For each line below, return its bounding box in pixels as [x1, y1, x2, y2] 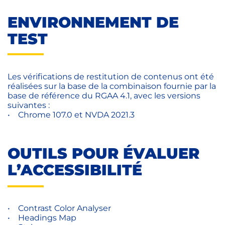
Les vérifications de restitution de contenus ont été [8, 72, 214, 82]
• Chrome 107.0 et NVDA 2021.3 [8, 110, 135, 120]
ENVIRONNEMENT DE [8, 13, 179, 32]
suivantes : [8, 100, 54, 110]
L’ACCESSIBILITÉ [8, 161, 142, 180]
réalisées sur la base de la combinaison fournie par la [8, 81, 216, 91]
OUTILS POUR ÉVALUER [8, 144, 199, 163]
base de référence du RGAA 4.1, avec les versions [8, 91, 200, 101]
